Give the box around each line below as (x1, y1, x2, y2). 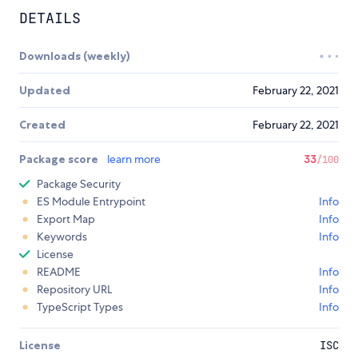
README (37, 265, 81, 280)
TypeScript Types (37, 300, 123, 315)
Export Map (37, 212, 95, 227)
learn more (107, 152, 161, 167)
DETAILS (19, 9, 81, 28)
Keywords (37, 229, 87, 245)
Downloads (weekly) (19, 49, 130, 64)
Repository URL (37, 282, 112, 297)
